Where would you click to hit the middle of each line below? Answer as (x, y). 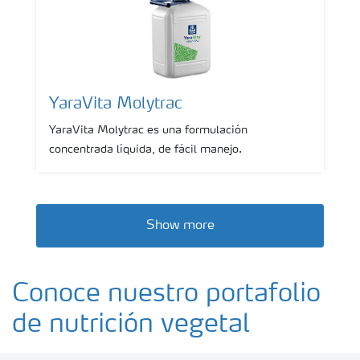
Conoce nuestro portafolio (166, 295)
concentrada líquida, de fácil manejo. (145, 149)
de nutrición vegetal (131, 325)
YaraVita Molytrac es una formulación (148, 130)
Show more (180, 226)
